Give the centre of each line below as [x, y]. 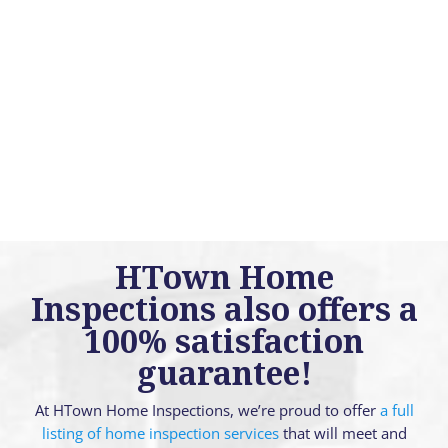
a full [396, 410]
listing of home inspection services [160, 433]
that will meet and [342, 433]
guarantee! [224, 372]
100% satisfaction [224, 340]
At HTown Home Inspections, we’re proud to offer [207, 410]
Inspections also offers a [224, 308]
